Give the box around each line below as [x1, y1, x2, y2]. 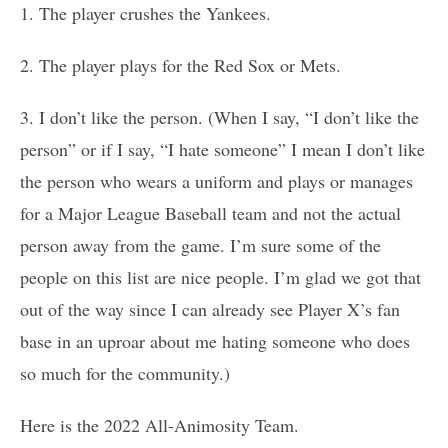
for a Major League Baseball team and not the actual [20, 200, 401, 225]
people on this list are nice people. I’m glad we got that [20, 264, 421, 289]
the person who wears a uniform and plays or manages [20, 168, 413, 193]
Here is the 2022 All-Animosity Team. [20, 412, 299, 437]
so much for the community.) [20, 360, 230, 385]
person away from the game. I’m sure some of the [20, 232, 381, 257]
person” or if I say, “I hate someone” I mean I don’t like [20, 136, 425, 161]
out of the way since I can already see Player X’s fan [20, 296, 400, 321]
